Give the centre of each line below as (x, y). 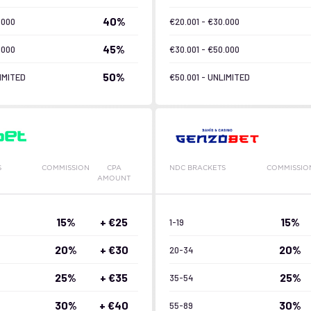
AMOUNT (114, 178)
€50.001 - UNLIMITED (210, 77)
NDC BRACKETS (197, 168)
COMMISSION (66, 168)
